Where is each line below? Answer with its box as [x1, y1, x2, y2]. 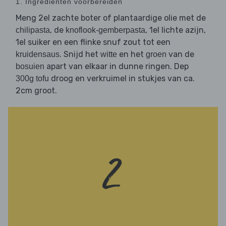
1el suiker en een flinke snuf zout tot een [16, 37, 171, 47]
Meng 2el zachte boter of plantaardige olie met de [16, 13, 206, 23]
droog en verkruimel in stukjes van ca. [49, 73, 195, 83]
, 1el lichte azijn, [145, 25, 206, 35]
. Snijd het [60, 49, 100, 59]
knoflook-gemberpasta [66, 25, 145, 34]
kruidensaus [16, 49, 60, 59]
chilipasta [16, 25, 50, 34]
